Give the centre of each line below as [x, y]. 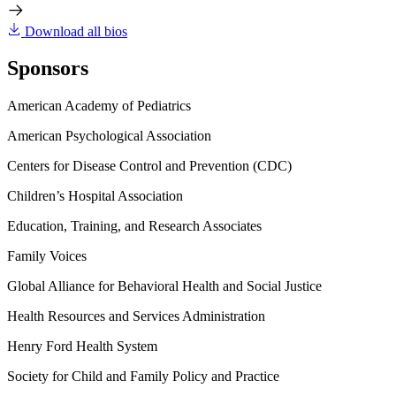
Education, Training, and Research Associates [134, 226]
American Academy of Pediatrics [99, 106]
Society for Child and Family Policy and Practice [143, 377]
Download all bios [76, 31]
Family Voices [47, 256]
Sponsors [48, 69]
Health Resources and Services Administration [136, 316]
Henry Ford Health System [82, 346]
